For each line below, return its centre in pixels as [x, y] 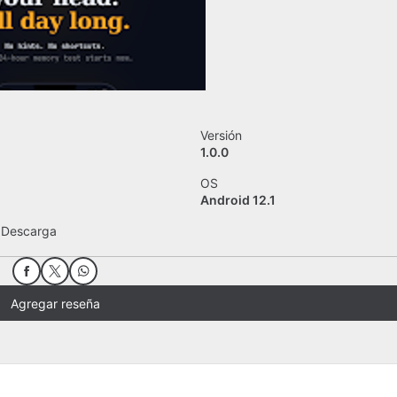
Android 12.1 [238, 200]
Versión [222, 135]
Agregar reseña [55, 303]
